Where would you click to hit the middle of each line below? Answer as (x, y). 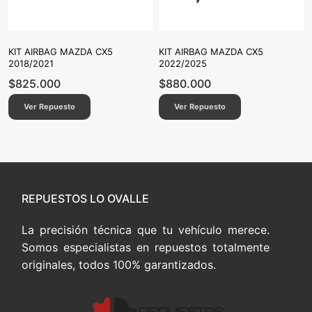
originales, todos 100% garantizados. (119, 264)
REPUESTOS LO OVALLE (85, 198)
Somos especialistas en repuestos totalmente (146, 247)
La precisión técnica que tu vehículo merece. (146, 229)
